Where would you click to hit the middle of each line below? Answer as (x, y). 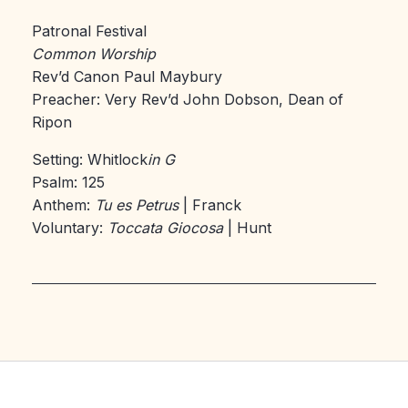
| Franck (210, 205)
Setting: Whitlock (90, 159)
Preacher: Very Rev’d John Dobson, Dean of (188, 99)
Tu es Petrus (137, 205)
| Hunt (247, 228)
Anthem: (63, 205)
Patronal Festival (89, 31)
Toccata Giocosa (165, 228)
